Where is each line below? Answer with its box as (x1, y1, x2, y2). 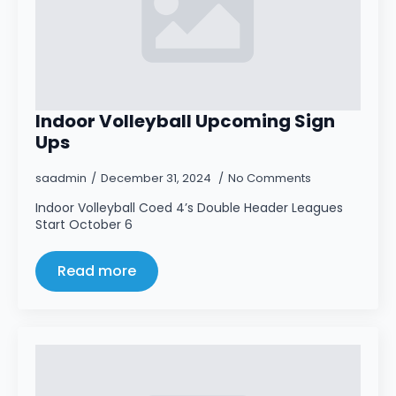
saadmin (35, 170, 87, 187)
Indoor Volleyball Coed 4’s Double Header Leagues (35, 199, 343, 217)
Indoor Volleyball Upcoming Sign (35, 109, 335, 133)
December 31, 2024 (101, 170, 214, 187)
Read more (57, 261, 136, 281)
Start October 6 (35, 216, 133, 233)
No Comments (228, 170, 311, 187)
